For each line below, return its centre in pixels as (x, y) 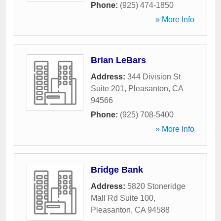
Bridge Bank (117, 170)
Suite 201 (108, 89)
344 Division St (154, 77)
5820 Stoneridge (156, 186)
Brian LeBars (118, 60)
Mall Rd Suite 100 (122, 198)
